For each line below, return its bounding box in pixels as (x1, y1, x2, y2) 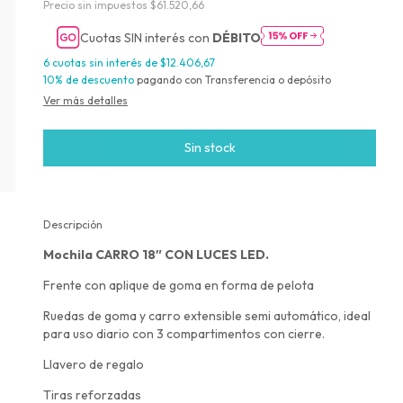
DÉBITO (212, 29, 262, 46)
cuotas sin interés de (52, 56, 160, 70)
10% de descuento (43, 73, 134, 87)
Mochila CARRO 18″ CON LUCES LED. (43, 246, 269, 264)
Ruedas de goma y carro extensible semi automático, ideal (43, 308, 371, 325)
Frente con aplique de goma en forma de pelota (43, 277, 317, 294)
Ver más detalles (43, 94, 128, 108)
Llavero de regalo (43, 356, 144, 373)
